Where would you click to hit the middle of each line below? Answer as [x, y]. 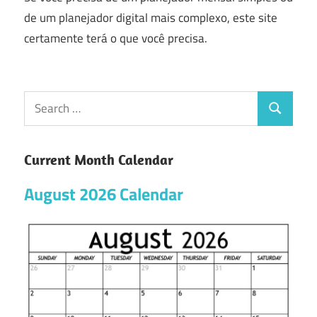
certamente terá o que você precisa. [116, 39]
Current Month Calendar [99, 159]
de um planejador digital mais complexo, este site [151, 18]
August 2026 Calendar [104, 194]
